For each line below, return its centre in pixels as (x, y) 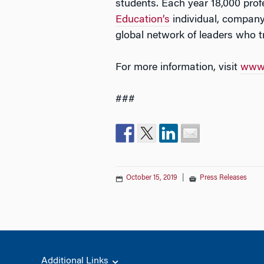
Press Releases (223, 178)
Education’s (143, 20)
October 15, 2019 (151, 178)
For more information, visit (178, 68)
